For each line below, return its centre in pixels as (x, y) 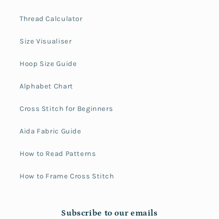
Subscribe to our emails (109, 213)
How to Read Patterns (58, 154)
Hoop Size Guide (48, 64)
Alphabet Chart (46, 87)
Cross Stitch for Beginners (66, 109)
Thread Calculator (51, 19)
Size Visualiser (46, 42)
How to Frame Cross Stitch (67, 176)
